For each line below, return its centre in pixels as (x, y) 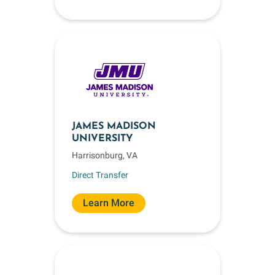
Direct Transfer (100, 175)
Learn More (109, 203)
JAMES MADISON (114, 126)
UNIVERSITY (103, 139)
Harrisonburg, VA (105, 155)
